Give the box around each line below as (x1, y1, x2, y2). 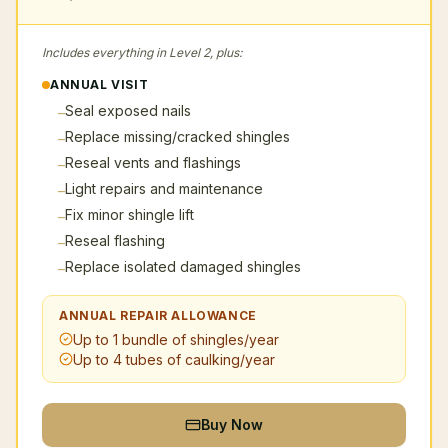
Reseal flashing (65, 232, 165, 249)
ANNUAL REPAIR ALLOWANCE (59, 308, 257, 323)
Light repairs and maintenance (65, 180, 263, 197)
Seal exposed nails (65, 102, 191, 119)
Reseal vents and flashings (65, 154, 241, 171)
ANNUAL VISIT (50, 77, 149, 92)
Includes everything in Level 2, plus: (42, 45, 242, 60)
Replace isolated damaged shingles (65, 258, 301, 275)
